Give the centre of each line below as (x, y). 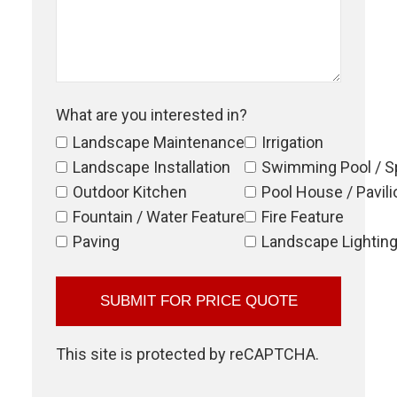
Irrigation (292, 142)
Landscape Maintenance (159, 142)
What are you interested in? (152, 114)
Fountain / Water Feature (159, 216)
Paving (96, 241)
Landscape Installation (152, 167)
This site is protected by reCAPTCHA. (187, 354)
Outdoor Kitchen (130, 191)
